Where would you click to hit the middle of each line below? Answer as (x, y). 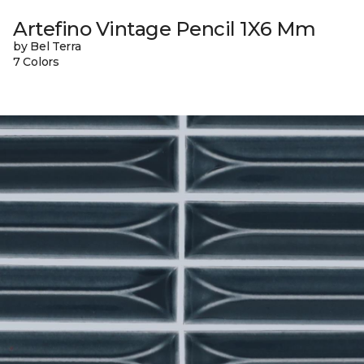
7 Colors (36, 62)
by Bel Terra (47, 47)
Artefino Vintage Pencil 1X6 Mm (165, 29)
